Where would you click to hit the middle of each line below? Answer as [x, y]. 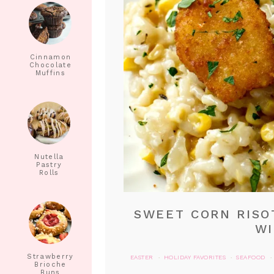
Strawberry [50, 257]
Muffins [50, 73]
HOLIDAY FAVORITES [194, 257]
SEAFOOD [251, 257]
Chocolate [50, 65]
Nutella [49, 157]
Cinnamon [50, 57]
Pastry [49, 165]
